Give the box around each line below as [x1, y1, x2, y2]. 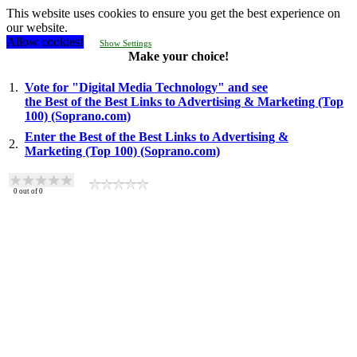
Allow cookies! [6, 35, 84, 49]
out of [18, 187, 39, 195]
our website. [6, 21, 68, 34]
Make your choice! [128, 49, 229, 63]
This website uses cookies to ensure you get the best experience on [6, 6, 340, 20]
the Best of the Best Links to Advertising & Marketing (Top [25, 95, 343, 108]
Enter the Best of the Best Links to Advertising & [25, 130, 288, 143]
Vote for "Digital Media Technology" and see [25, 80, 268, 94]
